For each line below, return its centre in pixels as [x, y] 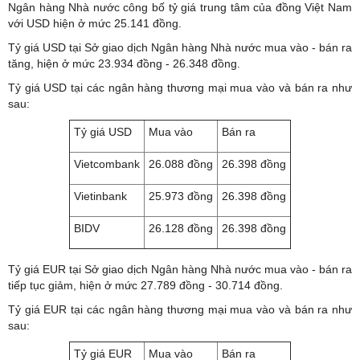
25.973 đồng [181, 196]
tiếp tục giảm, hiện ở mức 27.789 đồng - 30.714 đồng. [145, 285]
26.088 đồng [181, 164]
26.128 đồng [181, 228]
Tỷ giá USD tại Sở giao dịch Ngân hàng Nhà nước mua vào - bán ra [180, 47]
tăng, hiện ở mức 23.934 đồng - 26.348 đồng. [124, 63]
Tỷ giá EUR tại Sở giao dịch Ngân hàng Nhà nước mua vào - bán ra [180, 269]
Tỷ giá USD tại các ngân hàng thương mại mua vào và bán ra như [180, 87]
